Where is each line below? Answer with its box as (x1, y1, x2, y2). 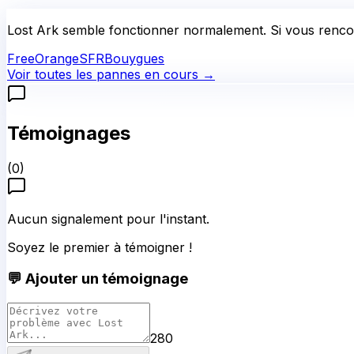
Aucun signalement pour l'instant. (7, 210, 209, 227)
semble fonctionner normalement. (58, 21, 266, 38)
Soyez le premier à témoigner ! (7, 239, 192, 255)
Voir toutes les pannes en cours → (7, 66, 215, 82)
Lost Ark (7, 21, 58, 38)
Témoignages (7, 121, 130, 145)
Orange (35, 50, 79, 66)
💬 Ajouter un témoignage (7, 269, 188, 288)
